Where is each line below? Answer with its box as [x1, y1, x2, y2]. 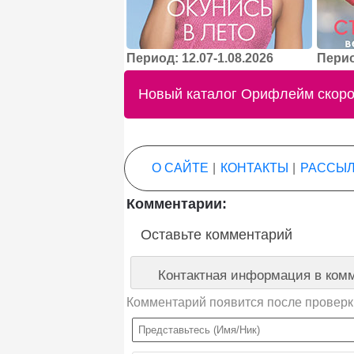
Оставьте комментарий [140, 226, 292, 243]
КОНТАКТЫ [220, 160, 288, 175]
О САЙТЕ [151, 160, 209, 175]
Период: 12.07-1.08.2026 [126, 51, 273, 65]
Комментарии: [126, 196, 228, 213]
